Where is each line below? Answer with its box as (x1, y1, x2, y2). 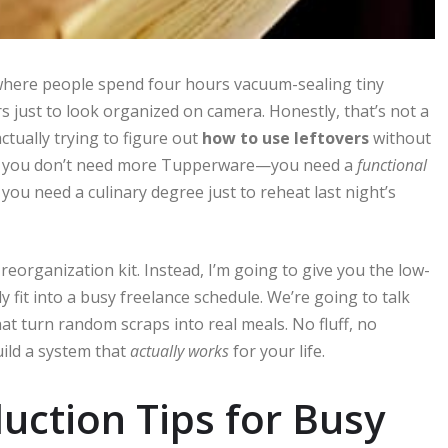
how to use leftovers (202, 127, 369, 150)
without (369, 127, 431, 150)
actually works (130, 340, 229, 363)
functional (357, 154, 427, 177)
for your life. (229, 340, 325, 363)
